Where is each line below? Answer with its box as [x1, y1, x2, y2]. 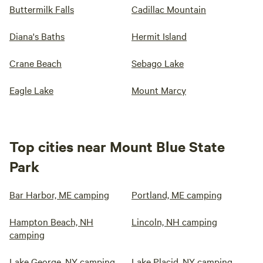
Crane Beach [9, 56, 62, 69]
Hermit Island [131, 29, 187, 42]
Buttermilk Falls [9, 2, 74, 15]
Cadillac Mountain [131, 2, 206, 15]
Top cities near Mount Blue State [9, 137, 225, 156]
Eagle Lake [9, 83, 53, 96]
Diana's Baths [9, 29, 65, 42]
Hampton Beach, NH [9, 215, 93, 228]
